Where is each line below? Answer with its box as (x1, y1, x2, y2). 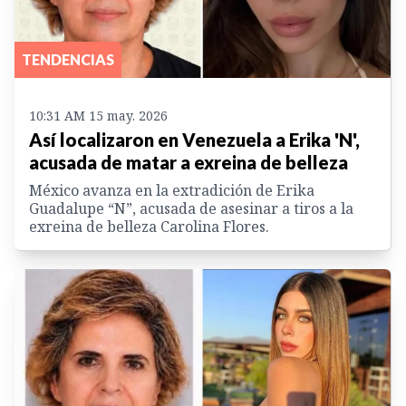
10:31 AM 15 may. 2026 (29, 106, 168, 124)
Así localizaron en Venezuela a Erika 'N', (29, 128, 360, 150)
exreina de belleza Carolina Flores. (29, 216, 269, 237)
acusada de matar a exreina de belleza (29, 150, 348, 173)
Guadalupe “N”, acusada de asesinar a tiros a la (29, 198, 353, 218)
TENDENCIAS (22, 50, 114, 68)
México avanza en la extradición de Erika (29, 179, 314, 200)
